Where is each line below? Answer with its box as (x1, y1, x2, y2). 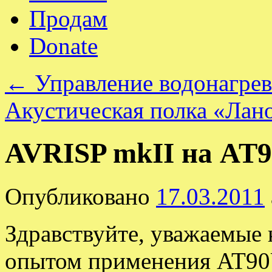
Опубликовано (5, 183, 150, 209)
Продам (29, 5, 107, 32)
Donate (29, 33, 98, 59)
